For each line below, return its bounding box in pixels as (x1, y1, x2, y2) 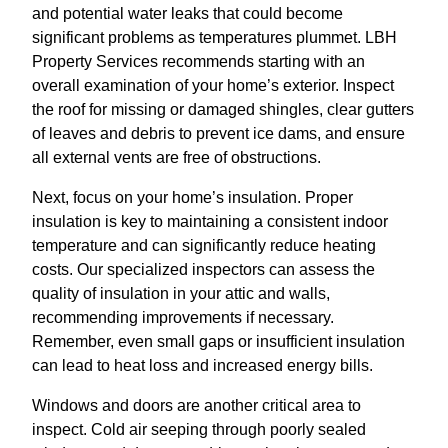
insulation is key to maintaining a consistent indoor (32, 213, 388, 231)
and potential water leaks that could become (32, 5, 343, 23)
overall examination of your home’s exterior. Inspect (32, 77, 394, 95)
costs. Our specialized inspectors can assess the (32, 261, 375, 279)
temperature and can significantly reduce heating (32, 237, 376, 255)
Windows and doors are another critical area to (32, 397, 361, 415)
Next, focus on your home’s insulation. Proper (32, 189, 353, 207)
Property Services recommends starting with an (32, 53, 365, 71)
